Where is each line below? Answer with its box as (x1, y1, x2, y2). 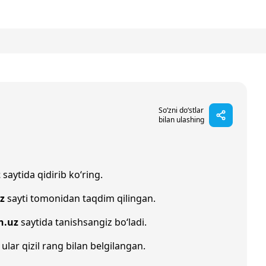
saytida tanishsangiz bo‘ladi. (18, 216, 147, 229)
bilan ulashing (159, 115, 204, 125)
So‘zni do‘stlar (159, 105, 204, 115)
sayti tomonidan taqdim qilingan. (5, 192, 156, 205)
